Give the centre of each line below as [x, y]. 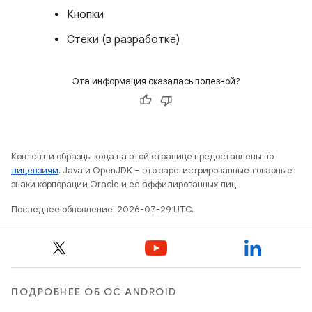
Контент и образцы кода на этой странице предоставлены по [142, 156]
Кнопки [85, 15]
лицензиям [35, 170]
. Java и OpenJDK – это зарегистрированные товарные [175, 170]
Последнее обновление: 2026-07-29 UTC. [102, 209]
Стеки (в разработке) [123, 40]
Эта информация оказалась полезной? [156, 81]
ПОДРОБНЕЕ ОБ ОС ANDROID [94, 292]
